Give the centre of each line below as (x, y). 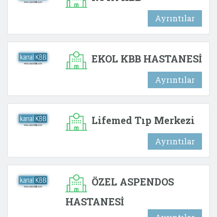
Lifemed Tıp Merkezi (142, 120)
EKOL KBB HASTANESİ (146, 58)
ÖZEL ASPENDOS (132, 181)
